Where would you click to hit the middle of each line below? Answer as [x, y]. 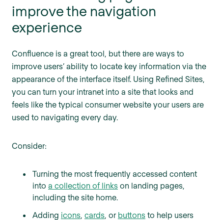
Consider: [29, 146]
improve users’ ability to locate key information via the [109, 66]
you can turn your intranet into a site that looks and [103, 92]
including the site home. [75, 197]
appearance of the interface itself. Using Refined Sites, [108, 79]
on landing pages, [151, 186]
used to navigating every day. [65, 117]
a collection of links [83, 186]
